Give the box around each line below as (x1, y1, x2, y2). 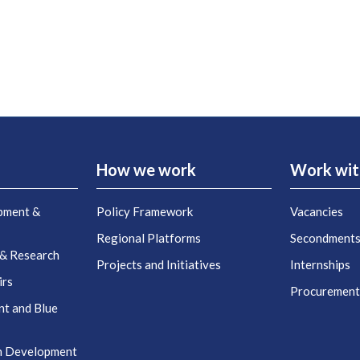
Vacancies (290, 204, 344, 219)
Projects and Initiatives (96, 257, 222, 272)
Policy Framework (96, 204, 194, 219)
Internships (290, 257, 351, 272)
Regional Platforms (96, 231, 202, 246)
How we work (96, 160, 197, 180)
